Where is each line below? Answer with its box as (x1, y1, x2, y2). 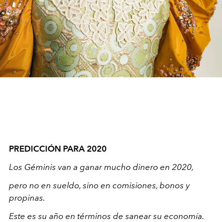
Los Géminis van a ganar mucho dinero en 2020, (9, 162, 194, 172)
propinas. (9, 193, 45, 203)
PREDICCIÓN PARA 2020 (9, 144, 107, 154)
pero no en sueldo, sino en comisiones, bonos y (9, 180, 190, 191)
